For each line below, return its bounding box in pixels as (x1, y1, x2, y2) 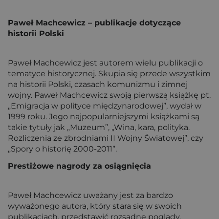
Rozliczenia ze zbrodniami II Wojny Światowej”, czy (8, 133, 203, 143)
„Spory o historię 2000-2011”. (8, 144, 117, 153)
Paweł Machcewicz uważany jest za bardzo (8, 191, 173, 200)
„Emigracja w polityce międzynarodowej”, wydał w (8, 101, 201, 110)
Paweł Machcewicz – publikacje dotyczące (8, 18, 181, 27)
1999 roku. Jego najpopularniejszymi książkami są (8, 112, 199, 121)
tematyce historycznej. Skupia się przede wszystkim (8, 69, 211, 78)
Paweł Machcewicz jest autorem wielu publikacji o (8, 58, 203, 67)
